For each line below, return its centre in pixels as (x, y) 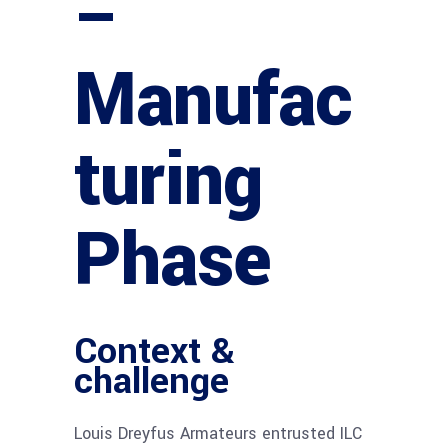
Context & (154, 351)
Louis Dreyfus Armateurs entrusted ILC (218, 433)
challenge (151, 381)
